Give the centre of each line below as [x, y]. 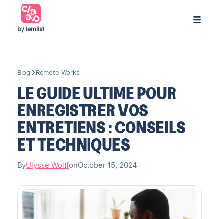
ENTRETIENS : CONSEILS [101, 127]
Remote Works [58, 72]
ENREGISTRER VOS [83, 110]
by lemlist [31, 29]
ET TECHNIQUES [74, 144]
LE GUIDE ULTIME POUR [97, 93]
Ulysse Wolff [48, 165]
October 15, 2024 [108, 165]
